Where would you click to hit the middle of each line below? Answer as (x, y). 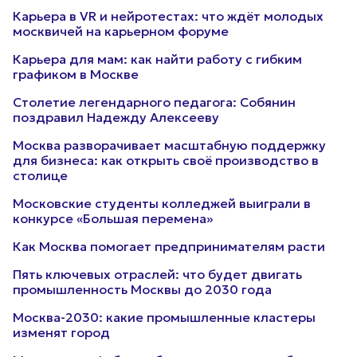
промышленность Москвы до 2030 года (142, 289)
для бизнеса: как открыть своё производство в (166, 160)
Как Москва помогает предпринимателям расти (169, 246)
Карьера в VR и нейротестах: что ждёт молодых (168, 16)
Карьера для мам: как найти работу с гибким (157, 59)
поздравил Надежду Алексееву (116, 117)
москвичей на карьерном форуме (121, 31)
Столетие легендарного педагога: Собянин (154, 102)
